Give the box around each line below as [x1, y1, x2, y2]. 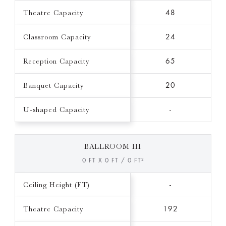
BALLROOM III [84, 142, 142, 151]
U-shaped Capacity [23, 105, 89, 114]
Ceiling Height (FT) [23, 181, 90, 189]
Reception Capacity [23, 57, 89, 66]
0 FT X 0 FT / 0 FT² [82, 157, 144, 164]
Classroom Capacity [23, 33, 91, 41]
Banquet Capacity [23, 81, 84, 90]
